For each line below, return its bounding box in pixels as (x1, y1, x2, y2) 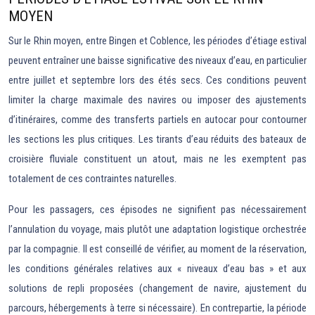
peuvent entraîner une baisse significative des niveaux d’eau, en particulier (8, 54, 307, 67)
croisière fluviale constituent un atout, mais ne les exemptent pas (8, 153, 307, 166)
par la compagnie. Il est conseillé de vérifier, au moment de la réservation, (8, 243, 307, 256)
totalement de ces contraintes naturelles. (8, 172, 176, 186)
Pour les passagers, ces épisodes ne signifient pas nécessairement (8, 203, 307, 217)
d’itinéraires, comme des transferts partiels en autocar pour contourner (8, 113, 307, 127)
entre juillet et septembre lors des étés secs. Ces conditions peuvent (8, 74, 307, 87)
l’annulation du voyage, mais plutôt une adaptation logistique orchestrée (8, 223, 307, 236)
